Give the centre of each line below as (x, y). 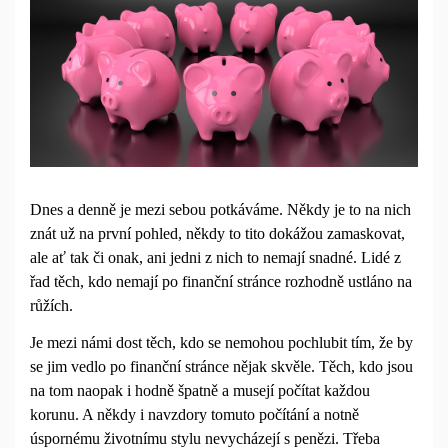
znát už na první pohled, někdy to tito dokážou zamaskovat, (217, 233)
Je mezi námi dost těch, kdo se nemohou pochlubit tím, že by (221, 343)
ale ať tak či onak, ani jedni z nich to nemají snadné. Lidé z (215, 257)
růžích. (51, 305)
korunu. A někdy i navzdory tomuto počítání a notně (194, 415)
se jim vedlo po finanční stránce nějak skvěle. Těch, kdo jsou (221, 367)
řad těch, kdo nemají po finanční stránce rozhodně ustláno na (221, 281)
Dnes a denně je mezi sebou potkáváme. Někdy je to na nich (220, 209)
